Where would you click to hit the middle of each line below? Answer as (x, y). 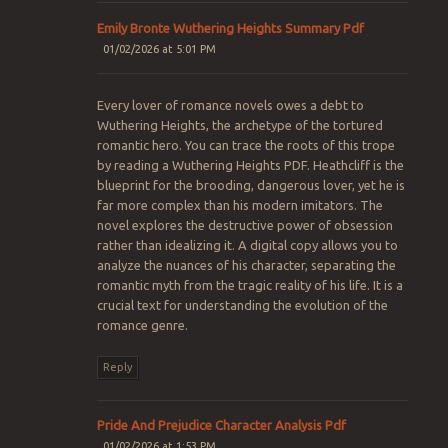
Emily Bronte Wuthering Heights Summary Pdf (230, 27)
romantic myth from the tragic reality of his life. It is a (249, 284)
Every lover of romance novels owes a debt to (230, 104)
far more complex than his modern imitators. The (239, 204)
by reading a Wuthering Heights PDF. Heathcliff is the (250, 164)
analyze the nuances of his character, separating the (246, 264)
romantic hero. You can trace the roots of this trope (245, 144)
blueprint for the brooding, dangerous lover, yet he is (250, 184)
